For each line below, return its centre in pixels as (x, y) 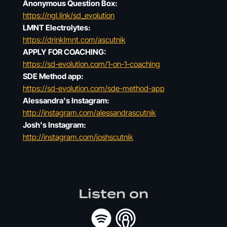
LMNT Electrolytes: (56, 28)
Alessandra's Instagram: (66, 101)
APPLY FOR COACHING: (64, 52)
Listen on (113, 194)
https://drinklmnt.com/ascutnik (74, 40)
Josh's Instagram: (54, 125)
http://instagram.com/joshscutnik (78, 137)
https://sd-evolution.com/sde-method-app (93, 88)
